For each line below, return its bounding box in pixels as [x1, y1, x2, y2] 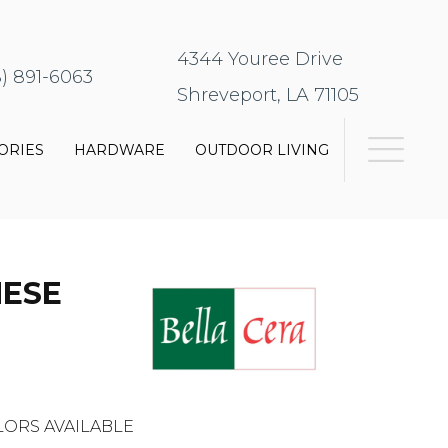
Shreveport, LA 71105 [177, 84, 360, 107]
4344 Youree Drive [177, 48, 344, 71]
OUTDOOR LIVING [195, 141, 330, 160]
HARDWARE [74, 141, 166, 160]
